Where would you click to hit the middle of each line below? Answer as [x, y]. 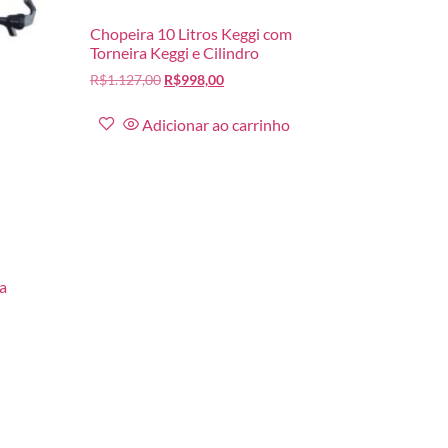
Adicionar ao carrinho [216, 124]
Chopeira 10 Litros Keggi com [191, 33]
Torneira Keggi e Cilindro [175, 52]
